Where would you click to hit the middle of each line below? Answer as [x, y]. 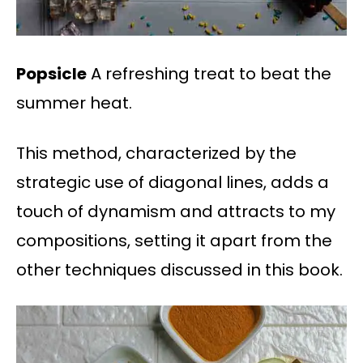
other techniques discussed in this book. [179, 269]
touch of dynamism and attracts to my [176, 211]
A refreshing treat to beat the [209, 73]
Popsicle [51, 73]
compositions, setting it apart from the [174, 240]
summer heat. [74, 102]
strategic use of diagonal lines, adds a [173, 182]
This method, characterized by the [156, 153]
